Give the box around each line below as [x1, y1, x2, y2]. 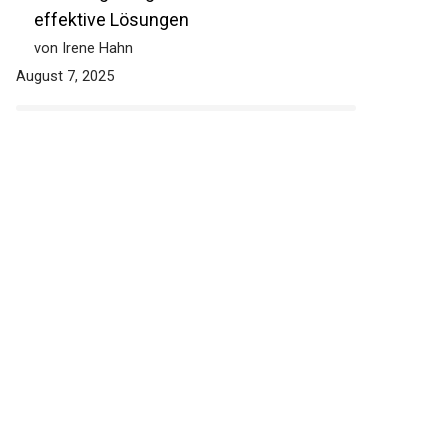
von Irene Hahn [34, 39, 133, 58]
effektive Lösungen [34, 9, 189, 31]
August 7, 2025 [16, 67, 114, 86]
